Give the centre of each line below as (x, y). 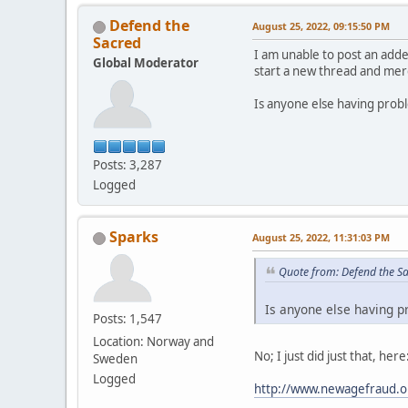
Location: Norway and (153, 342)
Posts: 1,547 (127, 319)
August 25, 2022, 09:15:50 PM (321, 26)
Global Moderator (146, 63)
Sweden (115, 359)
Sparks (134, 237)
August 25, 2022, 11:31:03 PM (321, 238)
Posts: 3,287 (127, 165)
